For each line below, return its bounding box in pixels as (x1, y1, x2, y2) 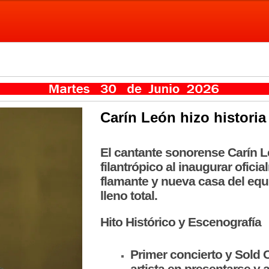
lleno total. (100, 189, 157, 202)
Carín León (100, 109, 176, 125)
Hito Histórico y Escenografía (100, 215, 261, 229)
